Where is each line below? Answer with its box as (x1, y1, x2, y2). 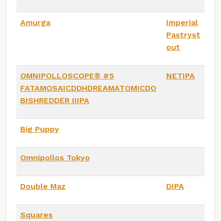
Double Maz (20, 181, 66, 191)
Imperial (166, 17, 198, 27)
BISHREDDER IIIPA (20, 95, 89, 105)
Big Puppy (20, 124, 59, 134)
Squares (20, 210, 53, 220)
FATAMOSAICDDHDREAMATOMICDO (20, 83, 156, 93)
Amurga (20, 17, 50, 27)
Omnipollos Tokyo (20, 152, 90, 162)
